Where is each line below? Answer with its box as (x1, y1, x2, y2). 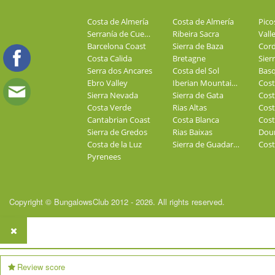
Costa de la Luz (87, 139, 142, 150)
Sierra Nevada (87, 90, 138, 101)
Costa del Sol (172, 65, 220, 76)
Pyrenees (87, 151, 121, 162)
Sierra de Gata (172, 90, 224, 101)
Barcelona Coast (87, 41, 146, 52)
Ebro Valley (87, 77, 128, 88)
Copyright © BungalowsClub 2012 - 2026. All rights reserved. (9, 196, 225, 207)
